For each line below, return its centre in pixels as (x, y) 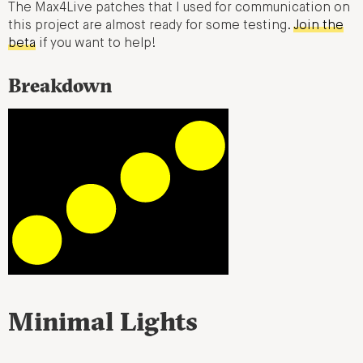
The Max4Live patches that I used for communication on (179, 9)
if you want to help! (96, 44)
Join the (318, 26)
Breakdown (60, 85)
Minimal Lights (103, 321)
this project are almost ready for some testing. (151, 26)
